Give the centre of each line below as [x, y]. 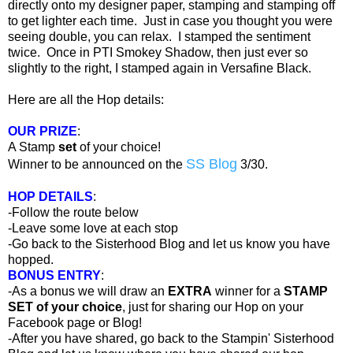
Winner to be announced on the [97, 164]
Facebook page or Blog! [75, 322]
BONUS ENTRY [54, 275]
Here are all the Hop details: [86, 99]
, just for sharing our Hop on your [213, 307]
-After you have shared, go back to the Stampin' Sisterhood [171, 338]
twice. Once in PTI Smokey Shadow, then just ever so [158, 52]
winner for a [248, 291]
